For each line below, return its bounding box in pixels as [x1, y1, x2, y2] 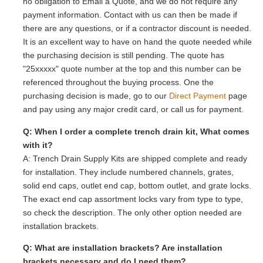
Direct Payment [169, 91, 228, 101]
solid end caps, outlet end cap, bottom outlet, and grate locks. [23, 180, 251, 190]
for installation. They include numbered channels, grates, [23, 167, 234, 177]
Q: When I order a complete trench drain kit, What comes [23, 126, 249, 136]
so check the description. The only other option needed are [23, 207, 242, 217]
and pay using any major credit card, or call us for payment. [23, 104, 244, 114]
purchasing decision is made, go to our [23, 91, 169, 101]
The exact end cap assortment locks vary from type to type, [23, 194, 243, 204]
